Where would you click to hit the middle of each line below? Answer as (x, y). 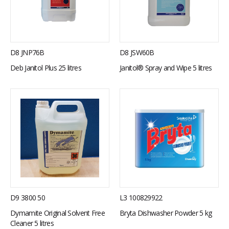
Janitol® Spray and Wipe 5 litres (166, 68)
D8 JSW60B (137, 52)
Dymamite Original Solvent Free (58, 213)
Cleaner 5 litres (32, 223)
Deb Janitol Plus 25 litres (46, 68)
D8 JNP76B (27, 52)
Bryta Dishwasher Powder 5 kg (166, 213)
